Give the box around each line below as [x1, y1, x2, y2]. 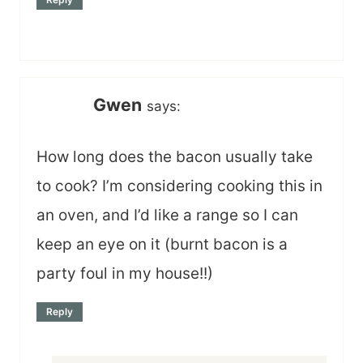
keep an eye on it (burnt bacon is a [36, 234, 288, 254]
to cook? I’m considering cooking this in [36, 176, 322, 195]
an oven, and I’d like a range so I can [36, 205, 298, 224]
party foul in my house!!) [36, 263, 213, 283]
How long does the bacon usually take [36, 147, 313, 166]
